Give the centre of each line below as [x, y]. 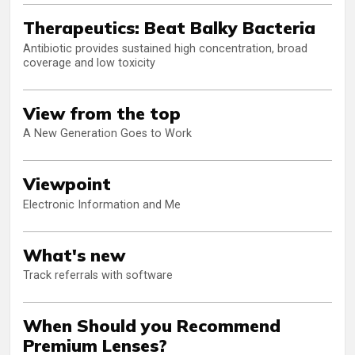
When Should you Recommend [152, 326]
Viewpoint [67, 184]
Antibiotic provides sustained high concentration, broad [165, 48]
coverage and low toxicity [89, 63]
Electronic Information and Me [102, 204]
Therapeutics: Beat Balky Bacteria [169, 28]
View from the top [102, 113]
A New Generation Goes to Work [107, 134]
